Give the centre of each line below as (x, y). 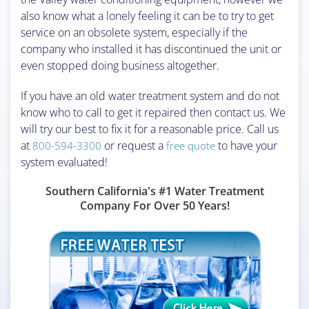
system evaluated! (64, 162)
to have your (246, 145)
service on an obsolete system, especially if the (134, 32)
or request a (134, 145)
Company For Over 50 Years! (154, 205)
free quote (191, 145)
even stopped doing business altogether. (120, 65)
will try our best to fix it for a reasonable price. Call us (150, 129)
